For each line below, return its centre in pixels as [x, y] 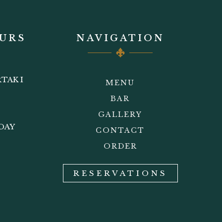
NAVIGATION [120, 38]
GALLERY [120, 115]
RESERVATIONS [120, 173]
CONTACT [120, 131]
